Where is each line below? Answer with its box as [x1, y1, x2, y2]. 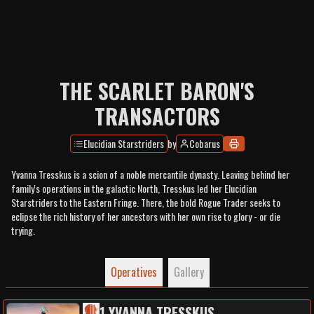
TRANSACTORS [94, 100, 220, 132]
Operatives [110, 264, 157, 280]
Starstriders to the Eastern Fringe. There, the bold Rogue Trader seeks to [11, 195, 280, 210]
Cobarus [189, 136, 220, 151]
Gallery [173, 264, 204, 280]
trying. [11, 223, 35, 238]
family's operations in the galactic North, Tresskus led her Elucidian [11, 181, 257, 196]
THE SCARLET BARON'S [60, 75, 254, 107]
